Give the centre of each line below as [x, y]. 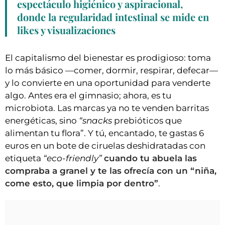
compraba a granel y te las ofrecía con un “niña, [111, 171]
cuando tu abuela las [150, 158]
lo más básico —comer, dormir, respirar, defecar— [111, 71]
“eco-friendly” [73, 158]
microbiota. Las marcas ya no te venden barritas [107, 108]
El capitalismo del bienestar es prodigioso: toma [108, 58]
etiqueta [24, 158]
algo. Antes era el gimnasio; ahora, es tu [88, 96]
